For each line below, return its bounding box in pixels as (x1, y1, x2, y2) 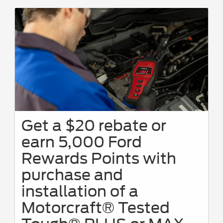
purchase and (21, 165, 123, 184)
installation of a (21, 182, 138, 200)
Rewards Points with (21, 149, 176, 167)
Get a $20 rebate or (21, 116, 166, 134)
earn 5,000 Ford (21, 132, 142, 151)
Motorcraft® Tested (21, 198, 170, 217)
